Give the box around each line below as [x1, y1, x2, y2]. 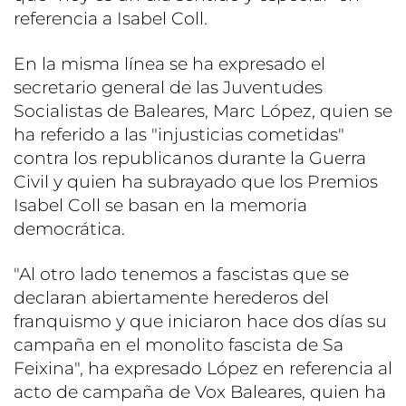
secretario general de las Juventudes [14, 76, 323, 98]
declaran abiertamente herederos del [14, 286, 329, 308]
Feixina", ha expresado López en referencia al [14, 357, 392, 379]
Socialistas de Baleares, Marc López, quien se [14, 100, 392, 121]
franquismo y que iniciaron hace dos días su [14, 310, 387, 332]
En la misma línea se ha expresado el [14, 53, 325, 74]
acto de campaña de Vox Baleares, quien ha [14, 381, 386, 402]
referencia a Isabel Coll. [14, 7, 208, 29]
